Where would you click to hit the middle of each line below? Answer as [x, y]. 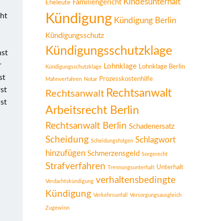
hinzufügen [65, 153]
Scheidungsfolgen [112, 141]
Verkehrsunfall [110, 195]
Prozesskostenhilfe [126, 79]
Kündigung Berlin [145, 20]
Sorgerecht [155, 154]
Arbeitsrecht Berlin [92, 110]
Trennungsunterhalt [131, 167]
